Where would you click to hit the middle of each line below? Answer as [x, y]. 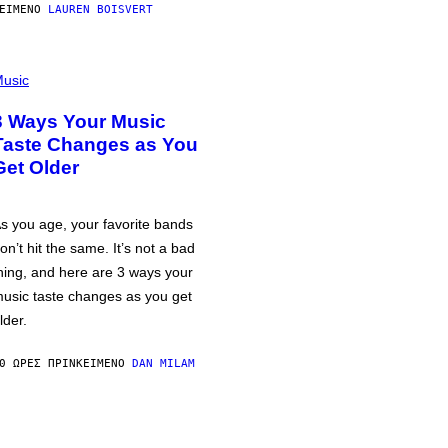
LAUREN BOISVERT [100, 9]
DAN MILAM [163, 363]
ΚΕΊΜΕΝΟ [104, 363]
